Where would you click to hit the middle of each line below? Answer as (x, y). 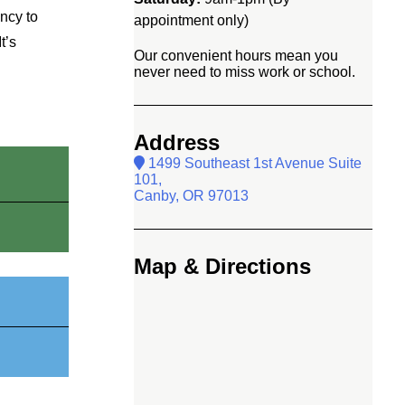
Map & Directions (222, 266)
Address (177, 142)
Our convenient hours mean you (236, 55)
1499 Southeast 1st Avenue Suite (253, 163)
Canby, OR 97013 (191, 195)
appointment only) (191, 20)
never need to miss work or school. (245, 71)
